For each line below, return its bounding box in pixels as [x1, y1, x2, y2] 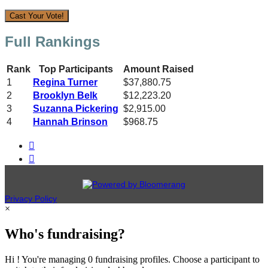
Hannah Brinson [33, 117, 108, 127]
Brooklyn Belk [33, 90, 98, 101]
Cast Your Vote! [10, 11, 64, 20]
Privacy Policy [5, 194, 57, 204]
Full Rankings [5, 33, 100, 50]
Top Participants [38, 64, 113, 75]
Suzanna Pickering [33, 103, 118, 114]
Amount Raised [123, 64, 194, 75]
